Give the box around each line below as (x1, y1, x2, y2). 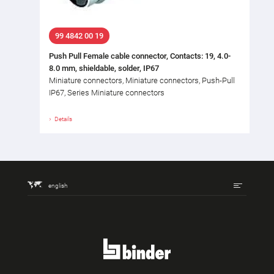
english (48, 182, 67, 189)
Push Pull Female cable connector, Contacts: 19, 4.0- (49, 51, 231, 61)
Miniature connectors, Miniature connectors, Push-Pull (49, 76, 235, 86)
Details (54, 116, 72, 123)
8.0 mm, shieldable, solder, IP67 (49, 64, 159, 73)
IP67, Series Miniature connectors (49, 88, 165, 98)
